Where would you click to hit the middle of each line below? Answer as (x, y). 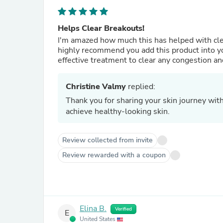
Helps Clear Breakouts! (101, 28)
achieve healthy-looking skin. (118, 111)
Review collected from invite (108, 140)
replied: (141, 87)
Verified (123, 209)
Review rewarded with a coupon (114, 155)
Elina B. (93, 209)
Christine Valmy (96, 87)
